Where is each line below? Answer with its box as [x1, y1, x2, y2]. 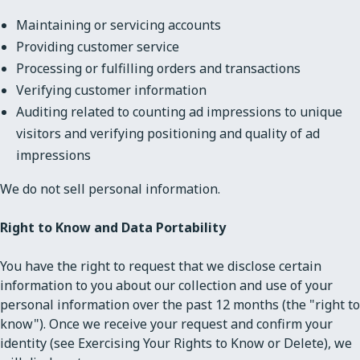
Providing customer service [16, 37, 179, 55]
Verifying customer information [16, 80, 207, 99]
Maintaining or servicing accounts [16, 15, 221, 34]
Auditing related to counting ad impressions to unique [16, 102, 342, 121]
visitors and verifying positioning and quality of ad [16, 124, 320, 142]
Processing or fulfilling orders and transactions [16, 59, 301, 77]
